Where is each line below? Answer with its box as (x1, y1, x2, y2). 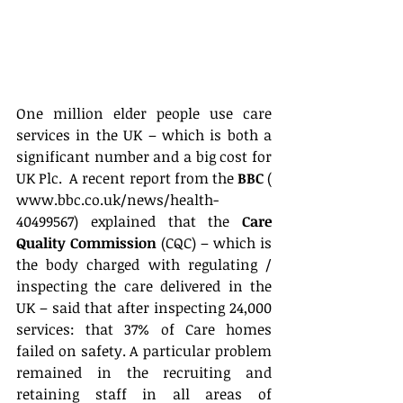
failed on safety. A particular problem (16, 341, 272, 362)
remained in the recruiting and (16, 363, 272, 383)
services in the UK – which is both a (16, 125, 272, 146)
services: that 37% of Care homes (16, 319, 272, 340)
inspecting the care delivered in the (16, 276, 272, 297)
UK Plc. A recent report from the (16, 168, 237, 189)
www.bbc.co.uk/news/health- (16, 190, 219, 210)
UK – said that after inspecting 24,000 (16, 298, 272, 318)
